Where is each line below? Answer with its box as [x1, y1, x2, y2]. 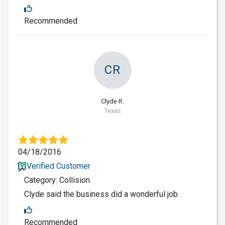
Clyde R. [101, 97, 124, 105]
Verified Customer [26, 161, 90, 171]
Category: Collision [24, 175, 90, 185]
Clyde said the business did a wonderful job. [24, 189, 179, 199]
